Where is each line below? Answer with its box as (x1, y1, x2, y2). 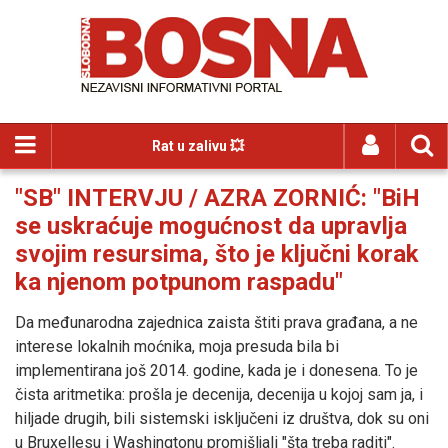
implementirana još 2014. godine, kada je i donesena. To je (15, 361, 418, 380)
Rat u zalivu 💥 (151, 138, 244, 154)
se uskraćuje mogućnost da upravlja (15, 212, 407, 240)
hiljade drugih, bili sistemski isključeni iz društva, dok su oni (15, 409, 429, 428)
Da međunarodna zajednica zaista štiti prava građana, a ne (15, 313, 418, 332)
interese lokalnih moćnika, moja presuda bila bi (15, 337, 339, 356)
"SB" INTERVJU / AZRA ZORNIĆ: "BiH (15, 184, 420, 212)
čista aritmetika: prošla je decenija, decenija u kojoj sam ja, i (15, 385, 423, 404)
